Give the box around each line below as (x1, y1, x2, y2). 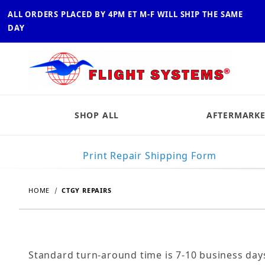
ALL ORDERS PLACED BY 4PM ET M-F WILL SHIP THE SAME (8, 9, 243, 20)
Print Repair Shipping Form (83, 149, 217, 162)
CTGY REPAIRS (62, 186, 112, 195)
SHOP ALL (74, 109, 119, 121)
